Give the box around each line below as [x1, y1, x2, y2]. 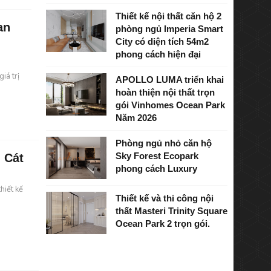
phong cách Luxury [115, 163, 197, 174]
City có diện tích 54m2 [115, 36, 209, 47]
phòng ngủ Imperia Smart [115, 23, 223, 34]
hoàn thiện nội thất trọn [115, 87, 215, 97]
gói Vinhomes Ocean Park [115, 99, 225, 110]
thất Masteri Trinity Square [115, 205, 227, 216]
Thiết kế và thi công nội [115, 192, 214, 203]
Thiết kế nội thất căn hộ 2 [115, 10, 221, 21]
